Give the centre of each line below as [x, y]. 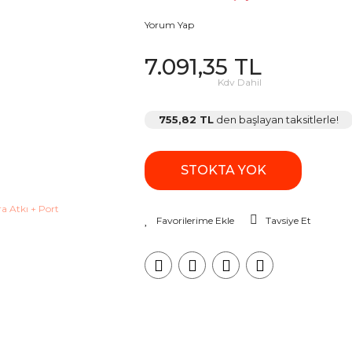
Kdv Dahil [240, 82]
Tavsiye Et [288, 220]
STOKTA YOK [223, 170]
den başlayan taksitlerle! [276, 119]
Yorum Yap [169, 25]
